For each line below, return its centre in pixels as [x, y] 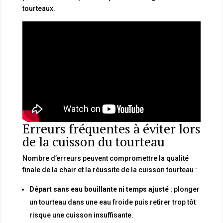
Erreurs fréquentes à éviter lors [111, 128]
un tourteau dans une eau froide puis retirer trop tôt [112, 202]
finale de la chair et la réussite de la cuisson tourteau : [110, 169]
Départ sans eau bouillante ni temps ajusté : [101, 189]
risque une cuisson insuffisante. [81, 215]
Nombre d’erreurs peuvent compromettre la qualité [105, 158]
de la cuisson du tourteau [93, 141]
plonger [186, 189]
